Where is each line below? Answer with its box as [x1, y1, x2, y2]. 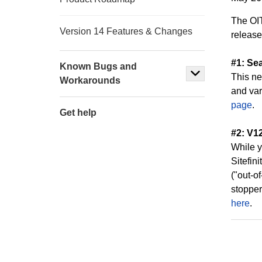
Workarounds [60, 75, 120, 85]
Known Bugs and [60, 61, 137, 71]
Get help [60, 108, 96, 118]
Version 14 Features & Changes [60, 26, 192, 36]
